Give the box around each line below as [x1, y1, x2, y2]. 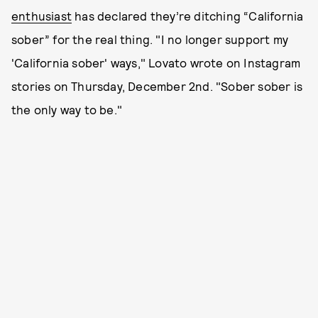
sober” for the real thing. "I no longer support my [11, 32, 289, 46]
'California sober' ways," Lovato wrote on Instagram [11, 55, 301, 70]
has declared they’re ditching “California [72, 9, 304, 23]
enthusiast [11, 9, 72, 23]
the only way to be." [11, 102, 122, 116]
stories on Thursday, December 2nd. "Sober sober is [11, 79, 303, 93]
